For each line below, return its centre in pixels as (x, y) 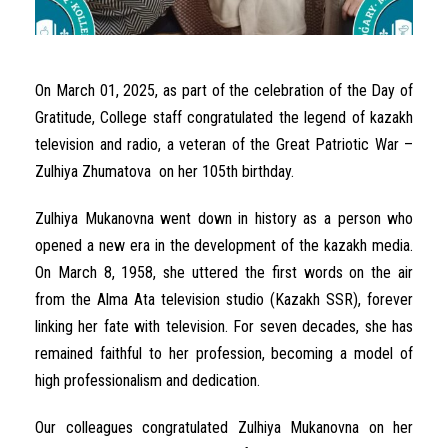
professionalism (113, 381)
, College (122, 118)
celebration (289, 91)
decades (329, 327)
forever (390, 300)
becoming (302, 354)
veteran (202, 145)
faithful (120, 354)
